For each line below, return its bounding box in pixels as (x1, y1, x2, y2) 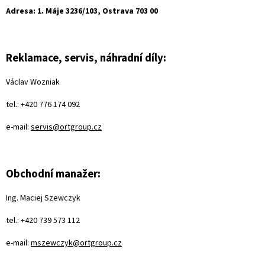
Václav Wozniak (6, 76, 60, 88)
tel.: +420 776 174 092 (6, 98, 80, 111)
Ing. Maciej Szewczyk (6, 192, 80, 204)
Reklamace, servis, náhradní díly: (6, 50, 166, 66)
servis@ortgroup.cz (31, 121, 102, 133)
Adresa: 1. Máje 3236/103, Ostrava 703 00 (6, 5, 158, 17)
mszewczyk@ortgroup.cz (31, 237, 122, 249)
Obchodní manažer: (6, 166, 101, 182)
